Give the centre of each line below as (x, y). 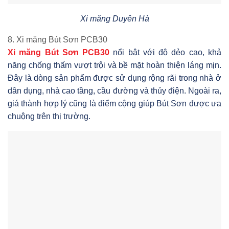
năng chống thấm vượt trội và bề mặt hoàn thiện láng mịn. (114, 65)
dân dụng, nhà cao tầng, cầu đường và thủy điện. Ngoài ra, (114, 90)
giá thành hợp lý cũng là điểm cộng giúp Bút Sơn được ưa (114, 103)
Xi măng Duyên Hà (114, 18)
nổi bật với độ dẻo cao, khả (166, 52)
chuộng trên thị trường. (49, 116)
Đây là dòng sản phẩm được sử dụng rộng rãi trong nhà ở (114, 78)
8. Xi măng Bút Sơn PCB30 (58, 39)
